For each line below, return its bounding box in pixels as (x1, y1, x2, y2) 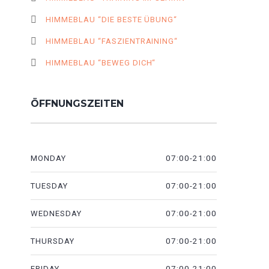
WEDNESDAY (31, 209, 82, 218)
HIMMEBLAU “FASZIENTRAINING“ (46, 37, 178, 46)
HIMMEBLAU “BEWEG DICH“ (46, 58, 156, 67)
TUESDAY (31, 181, 68, 190)
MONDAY (31, 154, 66, 163)
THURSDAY (31, 237, 74, 246)
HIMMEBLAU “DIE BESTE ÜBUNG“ (46, 15, 178, 24)
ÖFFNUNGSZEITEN (31, 98, 124, 109)
